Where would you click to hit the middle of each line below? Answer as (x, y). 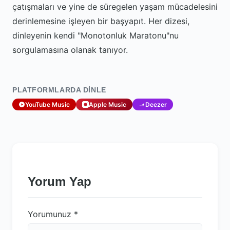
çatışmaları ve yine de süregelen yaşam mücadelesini (115, 7)
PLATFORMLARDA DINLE (59, 90)
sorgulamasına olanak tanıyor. (70, 50)
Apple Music (108, 104)
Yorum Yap (60, 181)
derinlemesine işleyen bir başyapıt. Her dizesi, (101, 21)
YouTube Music (47, 104)
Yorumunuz (51, 214)
